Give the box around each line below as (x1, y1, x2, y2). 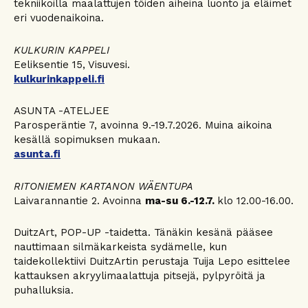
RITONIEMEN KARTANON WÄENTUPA (14, 179, 193, 192)
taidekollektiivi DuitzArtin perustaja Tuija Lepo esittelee (14, 255, 290, 267)
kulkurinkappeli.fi (14, 72, 104, 85)
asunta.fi (14, 148, 60, 160)
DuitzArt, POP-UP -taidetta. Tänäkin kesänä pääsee (14, 226, 273, 239)
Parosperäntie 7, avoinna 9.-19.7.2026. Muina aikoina (14, 119, 272, 131)
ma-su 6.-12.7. (145, 194, 217, 207)
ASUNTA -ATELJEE (14, 104, 109, 117)
